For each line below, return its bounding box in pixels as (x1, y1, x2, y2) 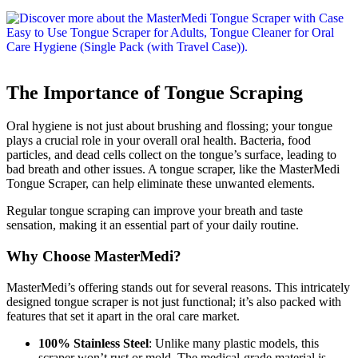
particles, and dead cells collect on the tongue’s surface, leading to (6, 148, 336, 162)
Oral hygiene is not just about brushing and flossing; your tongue (6, 119, 332, 133)
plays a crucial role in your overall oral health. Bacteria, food (6, 133, 311, 148)
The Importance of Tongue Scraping (6, 82, 303, 103)
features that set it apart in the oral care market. (6, 308, 240, 323)
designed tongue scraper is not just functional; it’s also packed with (6, 294, 341, 308)
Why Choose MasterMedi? (6, 248, 181, 265)
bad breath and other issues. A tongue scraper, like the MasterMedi (6, 162, 340, 177)
